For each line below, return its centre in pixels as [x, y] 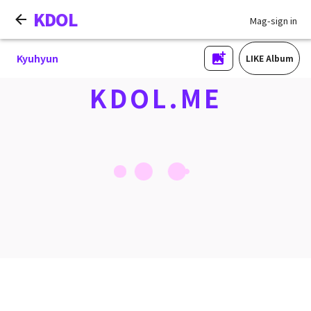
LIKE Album [269, 58]
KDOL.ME [155, 97]
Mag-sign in [274, 20]
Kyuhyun [37, 58]
